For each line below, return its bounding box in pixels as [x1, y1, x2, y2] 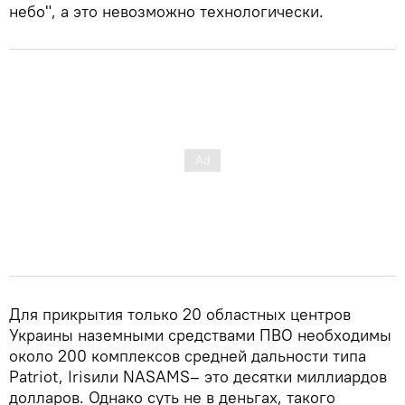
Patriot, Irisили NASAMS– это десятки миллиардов [9, 365, 387, 387]
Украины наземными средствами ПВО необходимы [9, 324, 391, 345]
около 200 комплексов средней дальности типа [9, 344, 366, 366]
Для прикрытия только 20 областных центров [9, 303, 351, 325]
